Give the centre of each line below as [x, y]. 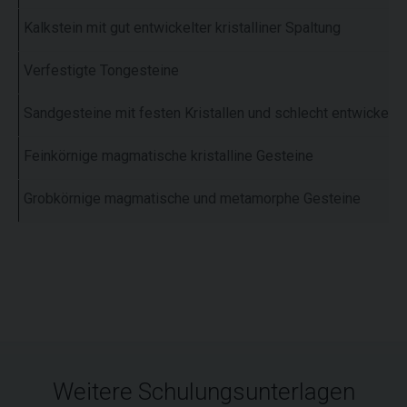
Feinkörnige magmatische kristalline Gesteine [169, 155]
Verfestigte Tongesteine [101, 70]
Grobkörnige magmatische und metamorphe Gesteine [192, 198]
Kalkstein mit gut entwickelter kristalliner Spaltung [182, 27]
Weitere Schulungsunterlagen [203, 391]
